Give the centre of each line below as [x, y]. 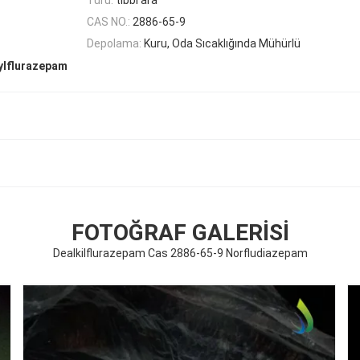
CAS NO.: [108, 21]
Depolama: [114, 44]
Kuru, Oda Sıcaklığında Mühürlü [222, 44]
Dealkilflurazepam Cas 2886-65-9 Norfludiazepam [180, 254]
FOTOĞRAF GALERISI [180, 233]
